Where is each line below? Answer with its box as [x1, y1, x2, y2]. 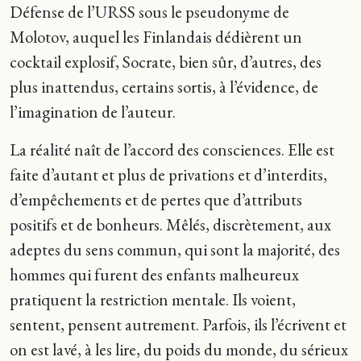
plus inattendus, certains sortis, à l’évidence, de [10, 76, 318, 98]
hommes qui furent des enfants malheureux [10, 263, 299, 285]
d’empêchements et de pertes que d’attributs [10, 189, 302, 210]
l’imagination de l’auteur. [10, 101, 176, 122]
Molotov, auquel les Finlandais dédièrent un [10, 26, 302, 48]
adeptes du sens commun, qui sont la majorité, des [10, 239, 340, 260]
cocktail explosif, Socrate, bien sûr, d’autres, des [10, 51, 322, 73]
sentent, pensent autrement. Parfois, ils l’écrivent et [10, 313, 346, 335]
